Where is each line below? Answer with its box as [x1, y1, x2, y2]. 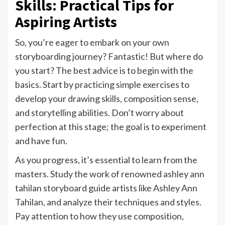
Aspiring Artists [15, 12, 117, 32]
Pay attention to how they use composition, [15, 210, 184, 222]
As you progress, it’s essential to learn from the [15, 154, 197, 166]
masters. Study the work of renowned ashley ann [15, 168, 204, 180]
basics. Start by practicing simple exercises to [15, 79, 189, 90]
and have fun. [15, 135, 67, 147]
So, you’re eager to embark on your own [15, 37, 169, 48]
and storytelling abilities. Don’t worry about [15, 107, 184, 119]
